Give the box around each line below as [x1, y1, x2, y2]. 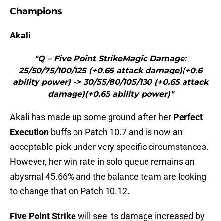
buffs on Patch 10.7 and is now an [49, 127, 183, 138]
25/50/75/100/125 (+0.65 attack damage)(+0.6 [19, 66, 202, 75]
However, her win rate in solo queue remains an [10, 156, 195, 167]
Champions [10, 6, 62, 17]
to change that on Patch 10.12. [10, 186, 130, 197]
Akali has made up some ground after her [10, 112, 173, 123]
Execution [10, 127, 49, 138]
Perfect [173, 112, 203, 123]
